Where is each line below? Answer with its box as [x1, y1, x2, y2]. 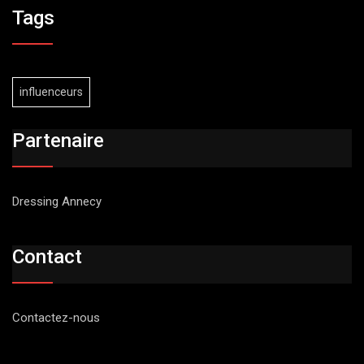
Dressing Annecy [12, 193, 102, 209]
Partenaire [12, 128, 104, 152]
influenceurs [19, 85, 83, 99]
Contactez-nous [12, 310, 100, 326]
